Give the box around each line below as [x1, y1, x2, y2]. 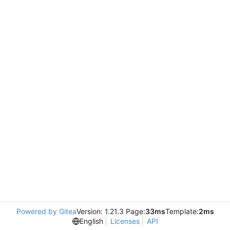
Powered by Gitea [16, 207, 76, 216]
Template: [165, 207, 199, 216]
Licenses [110, 217, 140, 225]
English [79, 217, 103, 225]
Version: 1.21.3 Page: [76, 207, 145, 216]
